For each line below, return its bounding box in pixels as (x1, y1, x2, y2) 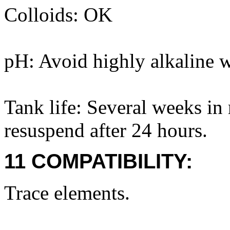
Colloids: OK (4, 4, 112, 26)
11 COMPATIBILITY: (4, 150, 193, 172)
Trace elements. (4, 182, 130, 204)
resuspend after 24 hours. (4, 119, 207, 141)
